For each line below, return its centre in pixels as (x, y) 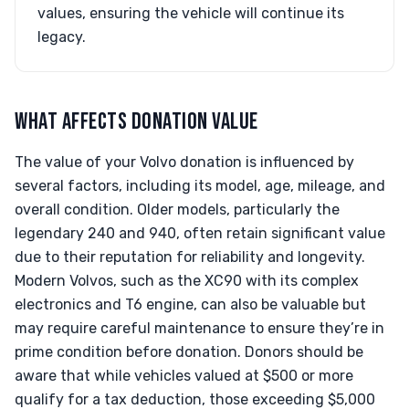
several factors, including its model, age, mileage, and (200, 186)
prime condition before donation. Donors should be (189, 352)
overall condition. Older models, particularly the (177, 210)
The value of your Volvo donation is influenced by (184, 162)
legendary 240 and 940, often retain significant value (200, 233)
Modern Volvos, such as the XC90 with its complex (187, 281)
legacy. (62, 37)
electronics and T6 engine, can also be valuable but (190, 304)
